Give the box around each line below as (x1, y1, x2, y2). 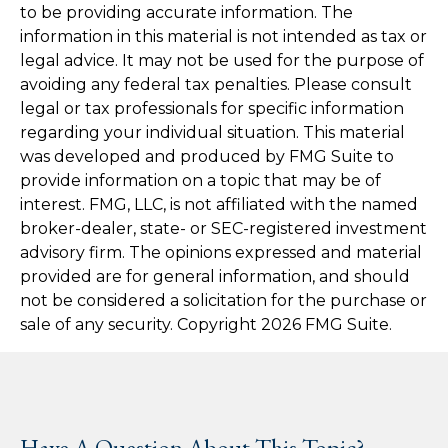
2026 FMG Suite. (261, 314, 392, 334)
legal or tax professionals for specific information (20, 98, 404, 118)
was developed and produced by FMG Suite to (20, 146, 394, 166)
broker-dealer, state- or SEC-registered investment (20, 218, 427, 238)
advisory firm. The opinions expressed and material (20, 242, 422, 262)
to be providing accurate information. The (20, 2, 353, 22)
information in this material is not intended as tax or (20, 26, 427, 46)
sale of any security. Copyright (20, 314, 261, 334)
